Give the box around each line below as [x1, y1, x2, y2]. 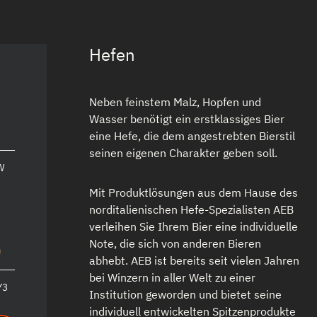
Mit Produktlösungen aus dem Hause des [88, 185, 298, 200]
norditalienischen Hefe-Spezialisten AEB [88, 202, 294, 217]
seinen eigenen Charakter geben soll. [88, 146, 277, 160]
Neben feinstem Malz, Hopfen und [88, 95, 261, 109]
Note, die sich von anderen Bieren [88, 236, 261, 250]
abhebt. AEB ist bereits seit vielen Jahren [88, 253, 299, 267]
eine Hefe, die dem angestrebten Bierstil [88, 129, 295, 143]
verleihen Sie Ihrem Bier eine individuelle [88, 219, 298, 234]
